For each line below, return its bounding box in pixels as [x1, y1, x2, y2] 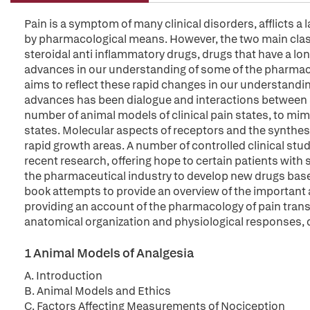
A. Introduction [24, 268, 102, 283]
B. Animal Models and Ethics [24, 284, 171, 298]
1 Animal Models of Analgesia [24, 245, 194, 261]
